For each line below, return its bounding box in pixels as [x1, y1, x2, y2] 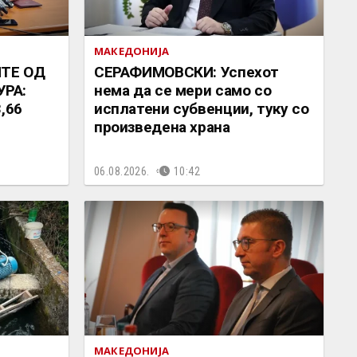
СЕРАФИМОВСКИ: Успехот [94, 62, 280, 81]
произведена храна [94, 117, 230, 136]
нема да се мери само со [94, 80, 272, 100]
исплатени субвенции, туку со [94, 99, 309, 118]
